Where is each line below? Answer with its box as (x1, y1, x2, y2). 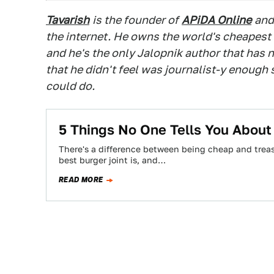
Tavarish (46, 13, 89, 26)
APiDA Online (182, 13, 251, 26)
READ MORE (59, 174, 103, 185)
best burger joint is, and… (59, 155, 166, 165)
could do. (46, 80, 95, 92)
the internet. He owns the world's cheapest (46, 30, 271, 43)
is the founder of (92, 13, 179, 26)
